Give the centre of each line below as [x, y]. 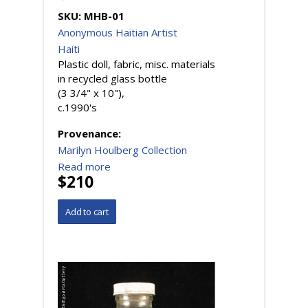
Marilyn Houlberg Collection [122, 150]
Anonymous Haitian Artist [118, 33]
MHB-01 [104, 16]
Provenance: [91, 134]
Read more [84, 167]
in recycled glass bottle [112, 79]
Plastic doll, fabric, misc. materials [136, 64]
